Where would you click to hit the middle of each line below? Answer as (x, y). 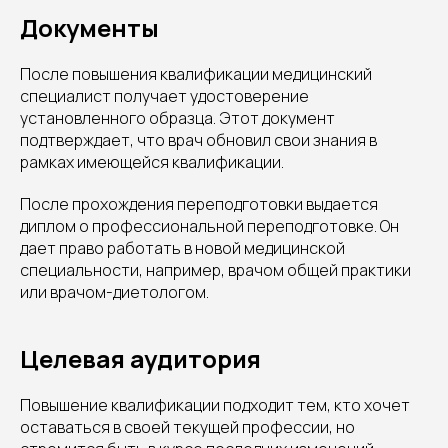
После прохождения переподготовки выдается (199, 204)
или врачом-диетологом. (114, 292)
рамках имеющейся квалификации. (152, 162)
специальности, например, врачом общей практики (215, 270)
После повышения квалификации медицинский (196, 74)
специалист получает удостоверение (164, 96)
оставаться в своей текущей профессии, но (187, 427)
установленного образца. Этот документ (177, 118)
